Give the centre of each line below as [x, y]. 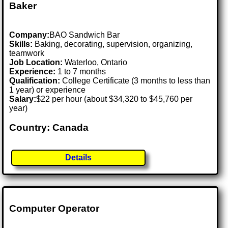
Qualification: [35, 80]
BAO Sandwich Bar [85, 35]
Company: [30, 35]
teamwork [27, 53]
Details [79, 158]
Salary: [23, 99]
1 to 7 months [81, 71]
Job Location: [37, 62]
